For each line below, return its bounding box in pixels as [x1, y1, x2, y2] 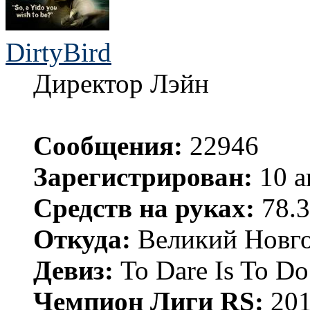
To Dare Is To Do [113, 255, 309, 286]
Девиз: [33, 255, 113, 286]
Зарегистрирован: [33, 162, 253, 192]
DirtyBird [6, 37, 111, 68]
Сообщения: [33, 131, 183, 161]
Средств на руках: [33, 193, 255, 224]
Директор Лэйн [33, 69, 209, 99]
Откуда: [33, 224, 131, 255]
